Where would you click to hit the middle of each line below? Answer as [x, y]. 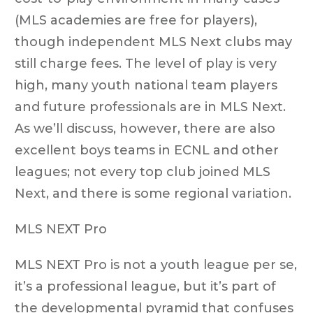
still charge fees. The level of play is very [146, 63]
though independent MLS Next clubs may [153, 42]
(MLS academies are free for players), [136, 20]
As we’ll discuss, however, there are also [145, 128]
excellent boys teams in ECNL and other [147, 150]
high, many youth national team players [146, 85]
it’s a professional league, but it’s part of [145, 286]
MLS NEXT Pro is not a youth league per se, [156, 264]
